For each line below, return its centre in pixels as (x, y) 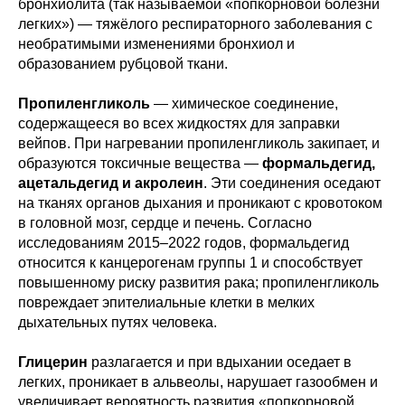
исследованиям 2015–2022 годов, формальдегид (184, 243)
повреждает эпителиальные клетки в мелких (166, 302)
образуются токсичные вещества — (140, 163)
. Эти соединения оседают (292, 183)
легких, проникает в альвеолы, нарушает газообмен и (198, 382)
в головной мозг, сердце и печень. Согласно (165, 223)
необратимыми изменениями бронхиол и (156, 44)
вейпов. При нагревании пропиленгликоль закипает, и (199, 143)
